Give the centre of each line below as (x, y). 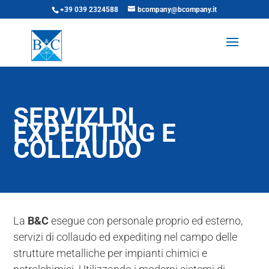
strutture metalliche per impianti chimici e (110, 253)
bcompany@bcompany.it (177, 10)
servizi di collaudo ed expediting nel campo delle (125, 237)
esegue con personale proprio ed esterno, (146, 221)
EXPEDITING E (95, 133)
